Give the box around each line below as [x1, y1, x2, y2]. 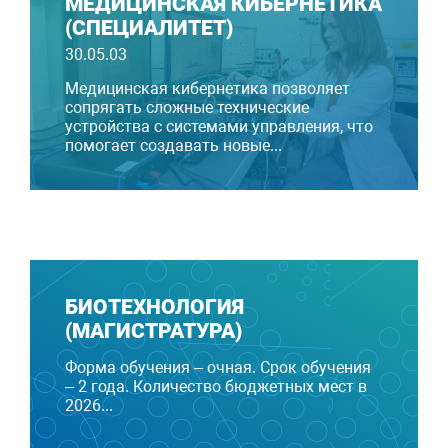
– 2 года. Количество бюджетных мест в [65, 377, 367, 397]
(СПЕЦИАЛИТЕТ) [65, 16, 233, 41]
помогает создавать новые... [65, 136, 282, 156]
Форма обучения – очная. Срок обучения [65, 358, 371, 378]
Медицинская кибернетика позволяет [65, 79, 350, 99]
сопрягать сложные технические [65, 98, 309, 118]
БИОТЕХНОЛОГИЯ [65, 295, 244, 320]
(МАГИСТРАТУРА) [65, 319, 242, 344]
